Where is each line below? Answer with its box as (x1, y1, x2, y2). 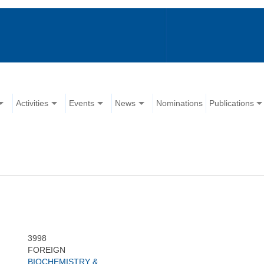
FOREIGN (27, 245, 65, 255)
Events (69, 98, 95, 108)
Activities (16, 98, 49, 108)
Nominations (156, 98, 203, 108)
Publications (209, 98, 255, 108)
